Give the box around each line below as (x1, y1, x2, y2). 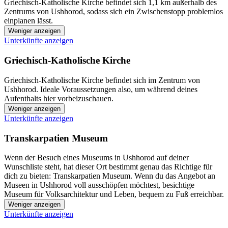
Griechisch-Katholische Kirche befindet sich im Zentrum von (4, 75, 200, 84)
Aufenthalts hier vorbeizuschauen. (4, 94, 113, 103)
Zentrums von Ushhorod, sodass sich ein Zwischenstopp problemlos (4, 7, 223, 16)
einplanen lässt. (4, 16, 53, 25)
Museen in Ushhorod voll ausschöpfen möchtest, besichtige (4, 181, 194, 190)
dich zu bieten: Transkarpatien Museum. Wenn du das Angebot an (4, 172, 215, 181)
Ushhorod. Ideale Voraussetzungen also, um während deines (4, 84, 197, 94)
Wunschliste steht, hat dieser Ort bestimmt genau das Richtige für (4, 162, 212, 172)
